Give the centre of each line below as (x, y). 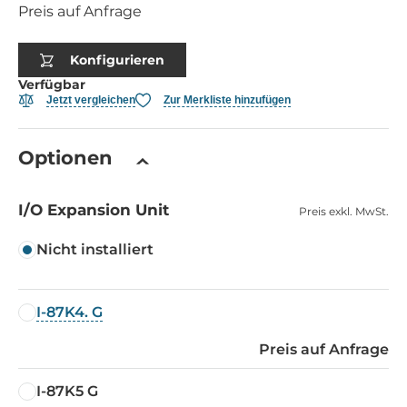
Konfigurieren (117, 60)
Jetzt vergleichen (91, 99)
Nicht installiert (95, 250)
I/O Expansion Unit (94, 210)
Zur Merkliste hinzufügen (227, 99)
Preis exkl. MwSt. (344, 212)
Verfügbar (52, 85)
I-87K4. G (69, 313)
